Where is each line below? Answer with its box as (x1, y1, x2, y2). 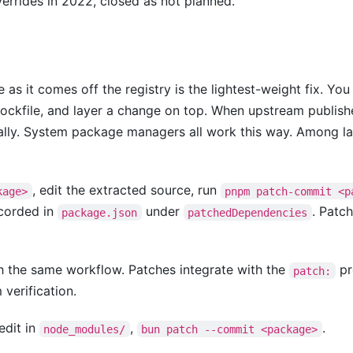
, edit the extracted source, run (32, 182, 221, 199)
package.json (61, 206, 138, 219)
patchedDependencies (188, 206, 308, 219)
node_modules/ (43, 322, 126, 336)
